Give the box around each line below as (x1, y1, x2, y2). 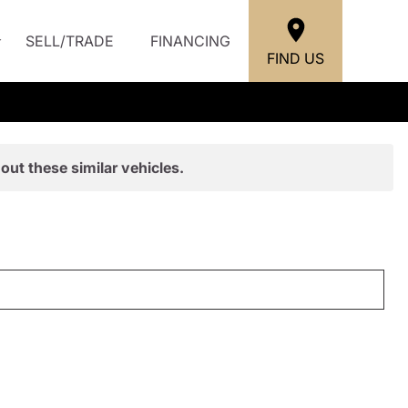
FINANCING (150, 32, 230, 50)
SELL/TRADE (25, 32, 114, 50)
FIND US (267, 48, 324, 67)
